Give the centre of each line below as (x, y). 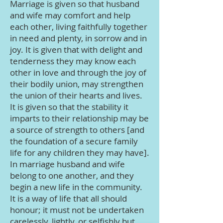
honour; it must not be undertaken (77, 210)
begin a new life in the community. (76, 187)
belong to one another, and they (72, 175)
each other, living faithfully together (79, 27)
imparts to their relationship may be (79, 118)
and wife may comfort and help (70, 15)
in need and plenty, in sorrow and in (78, 38)
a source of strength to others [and (77, 130)
